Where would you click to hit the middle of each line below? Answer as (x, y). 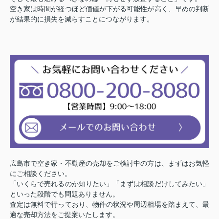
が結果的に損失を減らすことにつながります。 (82, 19)
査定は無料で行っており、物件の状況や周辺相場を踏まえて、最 (109, 205)
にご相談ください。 (41, 174)
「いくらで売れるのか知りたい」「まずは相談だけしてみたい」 (109, 184)
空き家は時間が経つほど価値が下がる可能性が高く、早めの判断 (109, 9)
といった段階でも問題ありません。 (65, 194)
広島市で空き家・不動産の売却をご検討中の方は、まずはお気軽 (109, 164)
